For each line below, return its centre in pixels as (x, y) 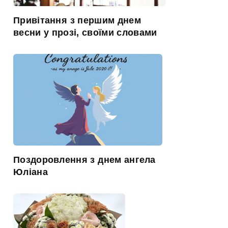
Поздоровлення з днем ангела (84, 160)
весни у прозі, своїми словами (85, 32)
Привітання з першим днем (77, 20)
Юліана (31, 172)
